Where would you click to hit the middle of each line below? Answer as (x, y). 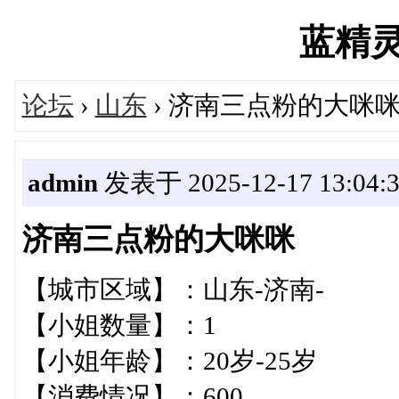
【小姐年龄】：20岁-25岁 (169, 361)
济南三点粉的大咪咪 (158, 238)
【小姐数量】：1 (119, 325)
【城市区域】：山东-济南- (173, 289)
